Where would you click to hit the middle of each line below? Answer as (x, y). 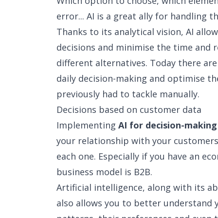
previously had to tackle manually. (128, 94)
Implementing (87, 125)
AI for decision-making (168, 125)
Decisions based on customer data (129, 109)
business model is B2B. (104, 172)
